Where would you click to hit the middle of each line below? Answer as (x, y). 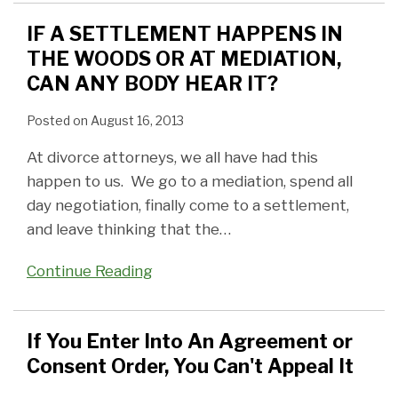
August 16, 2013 (137, 121)
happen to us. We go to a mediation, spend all (190, 182)
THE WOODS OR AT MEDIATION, (184, 59)
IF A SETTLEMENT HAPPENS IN (185, 34)
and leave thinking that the (123, 230)
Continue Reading (90, 271)
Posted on (59, 121)
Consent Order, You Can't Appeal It (190, 366)
